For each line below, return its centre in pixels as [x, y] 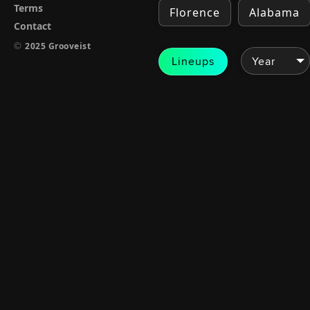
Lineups [193, 61]
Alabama [275, 12]
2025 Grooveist [58, 46]
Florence [195, 12]
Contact [33, 26]
